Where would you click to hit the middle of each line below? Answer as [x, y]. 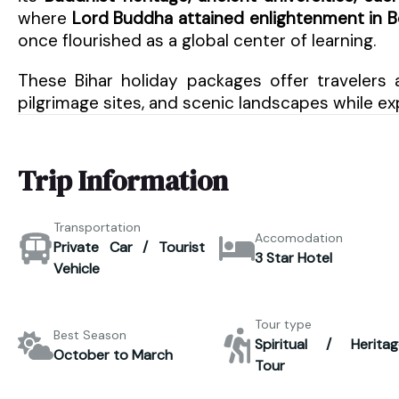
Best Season [90, 334]
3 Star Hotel [293, 257]
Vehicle [77, 268]
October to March [113, 354]
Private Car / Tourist [129, 247]
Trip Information [123, 180]
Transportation [97, 227]
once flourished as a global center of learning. [197, 40]
